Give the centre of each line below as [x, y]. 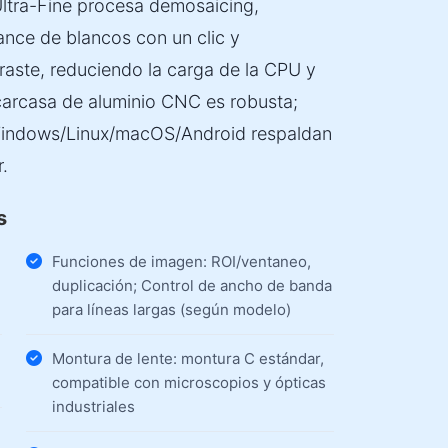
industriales [93, 406]
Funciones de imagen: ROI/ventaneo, [181, 261]
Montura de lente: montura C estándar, [187, 358]
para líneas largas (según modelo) [171, 309]
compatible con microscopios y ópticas [188, 382]
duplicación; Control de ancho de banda [191, 285]
